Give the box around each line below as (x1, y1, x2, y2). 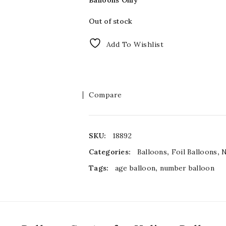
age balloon (115, 163, 156, 173)
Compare (89, 90, 122, 99)
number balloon (159, 163, 214, 173)
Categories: (89, 147, 133, 156)
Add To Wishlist (106, 40, 163, 49)
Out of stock (89, 17, 133, 26)
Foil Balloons (171, 147, 217, 156)
